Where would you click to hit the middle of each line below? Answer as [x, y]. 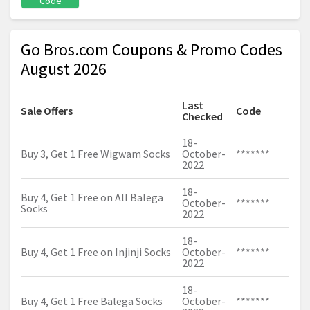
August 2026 [64, 69]
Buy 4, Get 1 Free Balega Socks [92, 301]
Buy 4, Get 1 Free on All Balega [92, 198]
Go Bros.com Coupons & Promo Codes [152, 50]
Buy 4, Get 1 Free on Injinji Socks [96, 252]
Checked [202, 117]
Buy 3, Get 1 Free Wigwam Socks [95, 154]
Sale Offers [47, 111]
